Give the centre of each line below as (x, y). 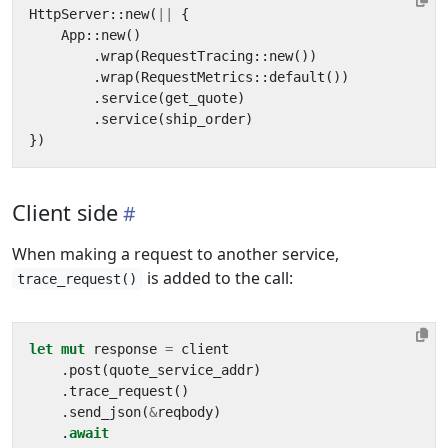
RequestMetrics (197, 77)
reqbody (185, 412)
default (297, 77)
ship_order (205, 119)
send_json (105, 412)
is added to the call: (217, 278)
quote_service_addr (181, 370)
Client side (65, 212)
